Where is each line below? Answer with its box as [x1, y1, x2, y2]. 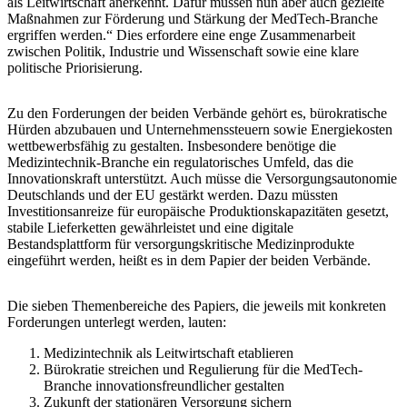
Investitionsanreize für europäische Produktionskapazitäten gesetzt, [7, 203, 389, 219]
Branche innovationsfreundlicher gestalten [44, 377, 284, 393]
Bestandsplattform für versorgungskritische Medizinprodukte [7, 235, 354, 252]
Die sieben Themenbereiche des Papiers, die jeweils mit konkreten [7, 297, 386, 313]
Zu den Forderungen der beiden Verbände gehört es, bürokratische [7, 104, 387, 121]
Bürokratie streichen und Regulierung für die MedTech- [44, 361, 362, 377]
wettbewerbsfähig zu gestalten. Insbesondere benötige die [7, 137, 336, 154]
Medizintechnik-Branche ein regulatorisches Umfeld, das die [7, 154, 353, 170]
